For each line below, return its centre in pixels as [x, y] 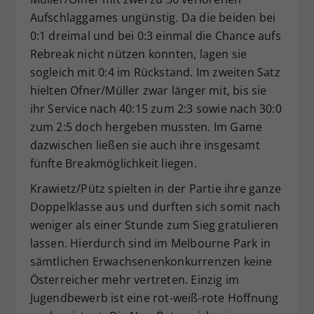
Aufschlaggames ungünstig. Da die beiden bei [153, 17]
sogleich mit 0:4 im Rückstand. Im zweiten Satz [155, 72]
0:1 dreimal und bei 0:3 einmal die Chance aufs [155, 35]
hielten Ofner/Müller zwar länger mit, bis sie [148, 90]
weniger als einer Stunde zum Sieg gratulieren [154, 225]
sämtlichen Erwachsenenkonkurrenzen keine [151, 261]
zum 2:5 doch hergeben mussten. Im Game [146, 127]
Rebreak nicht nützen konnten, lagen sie [138, 54]
